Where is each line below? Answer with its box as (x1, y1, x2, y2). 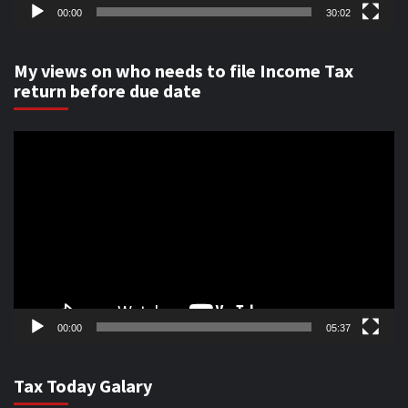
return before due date (14, 78, 201, 102)
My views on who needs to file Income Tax (14, 58, 353, 82)
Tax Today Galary (14, 373, 152, 397)
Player (13, 155, 53, 173)
